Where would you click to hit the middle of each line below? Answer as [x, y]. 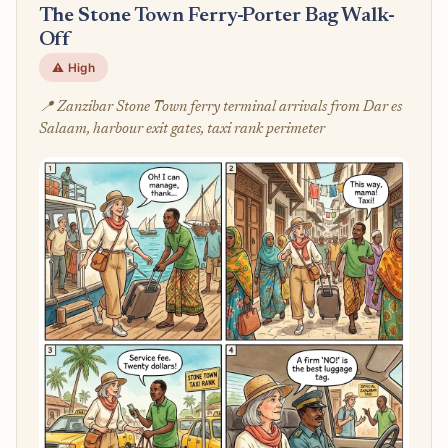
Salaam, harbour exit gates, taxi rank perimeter [181, 129]
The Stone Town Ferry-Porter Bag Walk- [216, 16]
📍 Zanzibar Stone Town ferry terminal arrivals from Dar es [220, 107]
